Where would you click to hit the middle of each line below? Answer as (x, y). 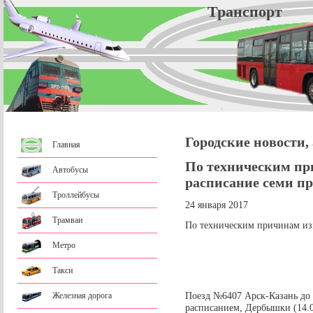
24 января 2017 (217, 205)
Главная (66, 145)
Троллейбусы (76, 195)
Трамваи (67, 220)
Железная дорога (82, 296)
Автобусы (70, 170)
